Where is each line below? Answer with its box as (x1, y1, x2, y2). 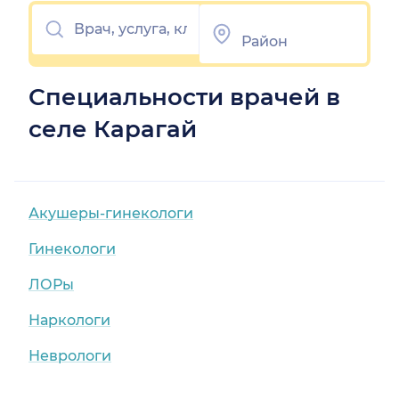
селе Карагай (28, 115, 197, 144)
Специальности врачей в (28, 83, 340, 112)
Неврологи (28, 347, 111, 365)
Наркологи (28, 312, 110, 330)
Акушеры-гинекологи (28, 205, 193, 223)
